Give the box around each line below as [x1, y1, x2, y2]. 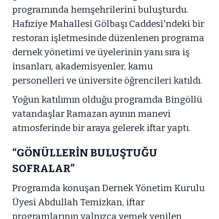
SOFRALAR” [12, 161, 75, 175]
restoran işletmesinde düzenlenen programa [12, 32, 204, 44]
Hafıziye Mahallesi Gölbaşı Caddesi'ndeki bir [12, 18, 204, 29]
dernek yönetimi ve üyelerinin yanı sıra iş [12, 46, 190, 58]
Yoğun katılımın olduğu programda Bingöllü [12, 94, 202, 105]
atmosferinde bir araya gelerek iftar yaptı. [12, 122, 191, 133]
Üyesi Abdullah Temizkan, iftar [12, 197, 145, 208]
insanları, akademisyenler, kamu [12, 61, 153, 72]
